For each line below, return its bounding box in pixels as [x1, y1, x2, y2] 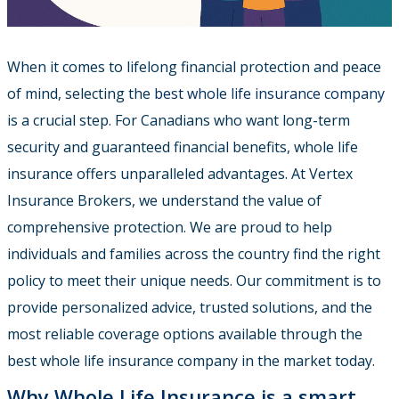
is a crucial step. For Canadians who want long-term [7, 110, 350, 131]
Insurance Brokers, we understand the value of [7, 191, 322, 211]
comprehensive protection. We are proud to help [7, 217, 332, 238]
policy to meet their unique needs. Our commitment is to [7, 271, 381, 291]
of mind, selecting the [7, 84, 154, 104]
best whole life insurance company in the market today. [7, 351, 375, 371]
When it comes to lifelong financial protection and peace [7, 57, 381, 77]
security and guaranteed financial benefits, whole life [7, 137, 358, 158]
